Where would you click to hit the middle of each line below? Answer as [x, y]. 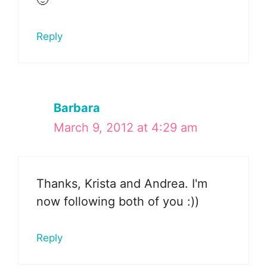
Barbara [77, 108]
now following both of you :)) [118, 202]
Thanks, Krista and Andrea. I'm [122, 184]
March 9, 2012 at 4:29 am [125, 128]
